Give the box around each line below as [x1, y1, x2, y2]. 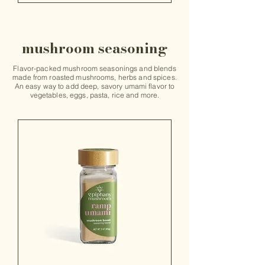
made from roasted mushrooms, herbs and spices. [12, 73, 177, 82]
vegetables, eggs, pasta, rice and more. [30, 91, 160, 100]
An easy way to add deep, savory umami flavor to [14, 82, 175, 91]
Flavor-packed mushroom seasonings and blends [13, 64, 176, 73]
